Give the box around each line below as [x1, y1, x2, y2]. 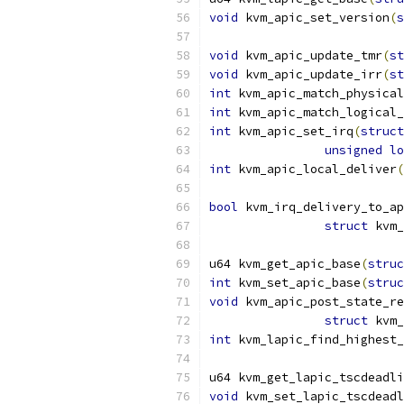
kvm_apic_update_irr [238, 67, 382, 82]
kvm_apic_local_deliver [231, 161, 397, 177]
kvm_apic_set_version [238, 10, 390, 25]
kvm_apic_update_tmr [238, 48, 382, 63]
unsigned [325, 142, 382, 158]
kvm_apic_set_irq [231, 124, 353, 139]
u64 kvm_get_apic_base [209, 256, 361, 271]
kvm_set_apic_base [231, 275, 361, 290]
